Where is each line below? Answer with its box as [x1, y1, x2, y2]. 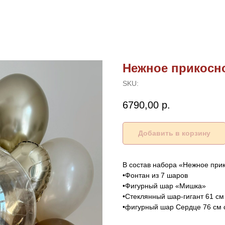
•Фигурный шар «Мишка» [123, 182, 206, 190]
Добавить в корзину [138, 129, 210, 138]
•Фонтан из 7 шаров [123, 171, 188, 180]
